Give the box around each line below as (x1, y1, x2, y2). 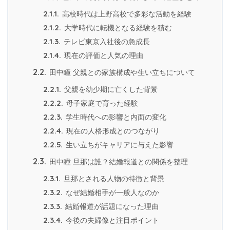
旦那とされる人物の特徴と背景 (62, 175, 164, 183)
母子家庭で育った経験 (64, 100, 138, 108)
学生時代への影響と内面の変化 (64, 113, 166, 122)
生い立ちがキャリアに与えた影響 (64, 141, 174, 149)
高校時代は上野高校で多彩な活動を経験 (60, 10, 191, 18)
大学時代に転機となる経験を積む (62, 24, 172, 32)
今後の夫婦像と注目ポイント (64, 217, 159, 225)
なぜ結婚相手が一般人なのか (64, 189, 159, 197)
